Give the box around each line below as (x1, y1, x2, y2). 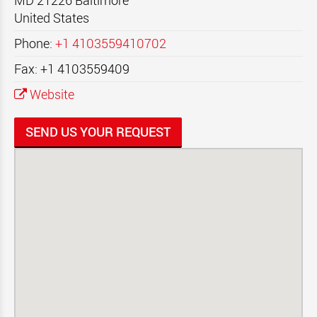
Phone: (14, 35, 55, 52)
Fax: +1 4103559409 (14, 60, 129, 77)
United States (14, 9, 89, 26)
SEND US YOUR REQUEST (25, 123, 171, 140)
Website (27, 86, 74, 103)
